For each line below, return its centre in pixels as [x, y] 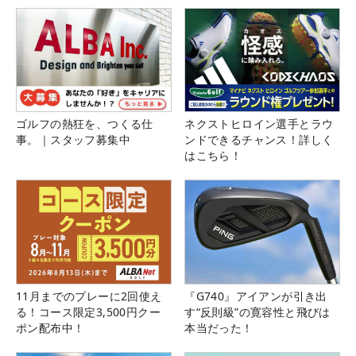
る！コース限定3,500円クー [88, 311]
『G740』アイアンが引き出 [256, 296]
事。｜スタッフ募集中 [73, 140]
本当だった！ [219, 327]
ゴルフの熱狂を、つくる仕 [85, 124]
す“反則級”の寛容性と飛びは [257, 311]
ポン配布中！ [50, 327]
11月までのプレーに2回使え [89, 296]
